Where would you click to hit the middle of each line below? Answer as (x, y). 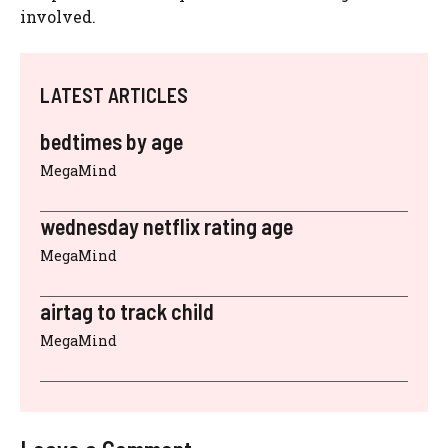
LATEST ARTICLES (114, 94)
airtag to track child (127, 310)
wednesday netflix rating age (166, 225)
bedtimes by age (111, 140)
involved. (58, 16)
